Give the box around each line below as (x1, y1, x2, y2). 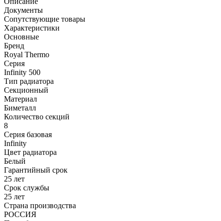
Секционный (4, 85, 50, 94)
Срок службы (4, 183, 49, 192)
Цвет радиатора (4, 147, 57, 156)
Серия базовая (4, 130, 52, 139)
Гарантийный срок (4, 165, 68, 174)
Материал (4, 94, 37, 103)
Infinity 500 (4, 68, 42, 76)
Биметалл (4, 103, 38, 112)
